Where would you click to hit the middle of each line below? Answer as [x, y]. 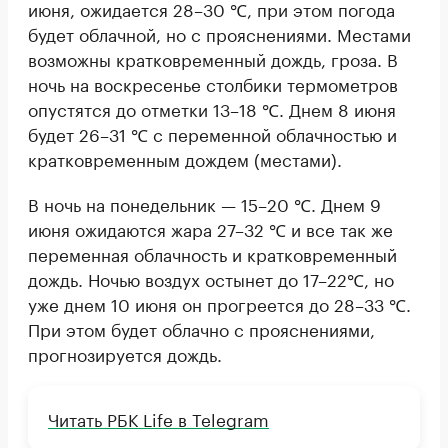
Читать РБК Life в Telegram [158, 418]
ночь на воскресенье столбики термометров [213, 83]
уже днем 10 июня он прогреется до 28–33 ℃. [219, 303]
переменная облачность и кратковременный [212, 253]
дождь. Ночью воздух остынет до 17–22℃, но [211, 278]
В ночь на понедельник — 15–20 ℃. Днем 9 [204, 203]
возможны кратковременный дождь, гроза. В [213, 58]
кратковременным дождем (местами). [185, 158]
